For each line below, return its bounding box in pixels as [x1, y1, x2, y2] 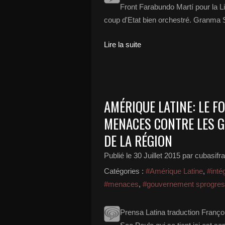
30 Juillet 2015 [134, 151, 180, 160]
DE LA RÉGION [104, 131, 172, 151]
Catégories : [104, 167, 144, 175]
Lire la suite [104, 40, 141, 49]
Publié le [104, 151, 134, 160]
